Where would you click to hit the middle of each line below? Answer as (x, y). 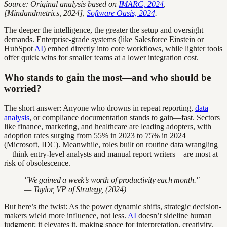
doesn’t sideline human (174, 215)
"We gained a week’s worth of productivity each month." (112, 180)
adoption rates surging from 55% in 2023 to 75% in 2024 (95, 135)
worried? (23, 88)
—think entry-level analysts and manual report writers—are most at (111, 154)
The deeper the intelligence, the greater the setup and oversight (104, 30)
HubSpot (19, 49)
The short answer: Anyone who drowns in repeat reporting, (100, 108)
